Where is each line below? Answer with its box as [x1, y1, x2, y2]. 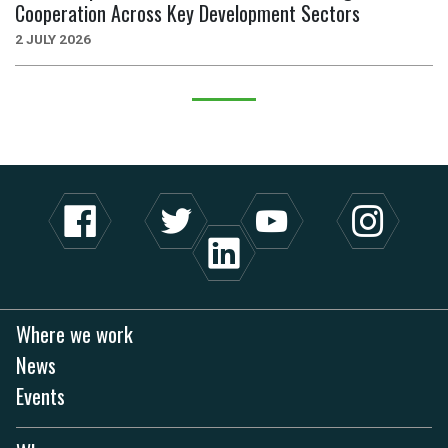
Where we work [16, 317, 133, 349]
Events [16, 379, 65, 411]
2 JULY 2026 [15, 30, 91, 47]
